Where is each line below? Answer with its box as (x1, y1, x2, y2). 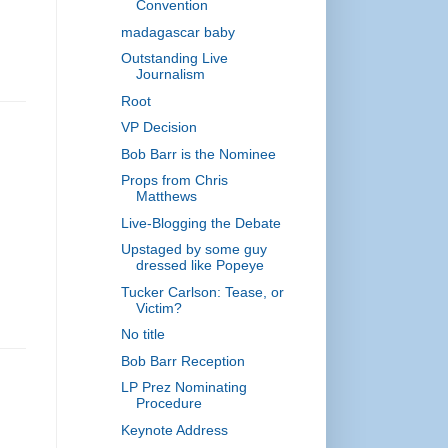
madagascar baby (120, 23, 235, 40)
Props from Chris (120, 172, 228, 189)
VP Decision (120, 119, 197, 136)
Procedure (135, 395, 202, 412)
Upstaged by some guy (120, 241, 267, 258)
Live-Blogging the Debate (120, 214, 281, 231)
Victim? (135, 299, 182, 316)
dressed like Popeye (135, 257, 264, 274)
